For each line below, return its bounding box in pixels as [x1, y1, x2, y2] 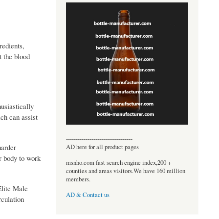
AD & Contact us [66, 191, 109, 199]
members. [66, 175, 90, 183]
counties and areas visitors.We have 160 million [66, 166, 185, 175]
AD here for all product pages [66, 142, 139, 151]
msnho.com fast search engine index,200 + [66, 158, 171, 167]
